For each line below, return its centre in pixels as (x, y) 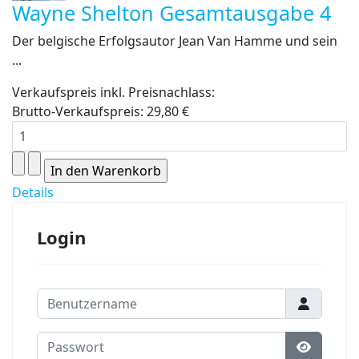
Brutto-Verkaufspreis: (79, 111)
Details (33, 192)
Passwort (65, 341)
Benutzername (81, 297)
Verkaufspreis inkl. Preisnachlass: (113, 92)
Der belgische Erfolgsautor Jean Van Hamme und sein (175, 41)
